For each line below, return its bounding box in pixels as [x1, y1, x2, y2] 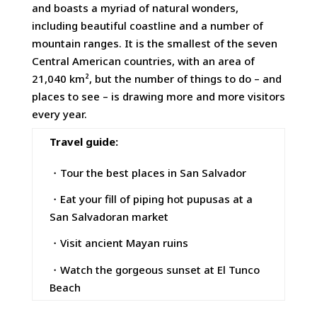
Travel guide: [49, 134, 118, 149]
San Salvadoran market [49, 209, 168, 224]
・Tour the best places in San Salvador [49, 165, 246, 180]
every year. [31, 107, 87, 122]
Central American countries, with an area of [31, 54, 255, 69]
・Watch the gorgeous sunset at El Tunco [49, 262, 260, 277]
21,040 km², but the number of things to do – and [31, 71, 282, 86]
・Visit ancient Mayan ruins [49, 236, 188, 250]
